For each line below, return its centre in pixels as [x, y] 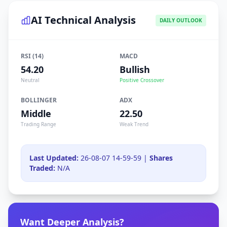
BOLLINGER [39, 100]
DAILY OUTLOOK [181, 20]
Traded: [42, 168]
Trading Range [39, 124]
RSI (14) [32, 56]
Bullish [135, 69]
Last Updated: [54, 158]
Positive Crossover [142, 80]
